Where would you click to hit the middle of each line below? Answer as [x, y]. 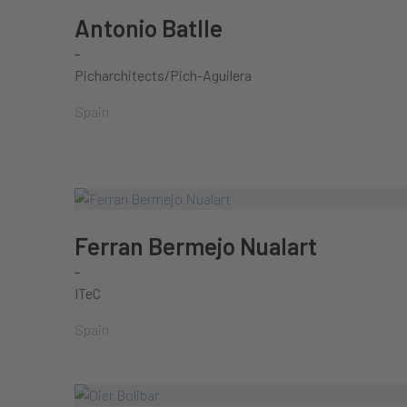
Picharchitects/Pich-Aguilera [163, 75]
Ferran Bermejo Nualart [196, 246]
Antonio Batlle [149, 28]
